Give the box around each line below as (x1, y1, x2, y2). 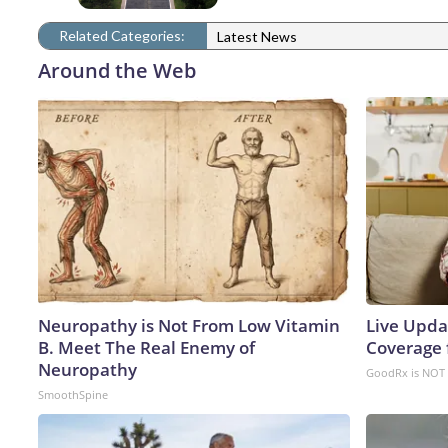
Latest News (217, 28, 297, 46)
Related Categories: (59, 26, 185, 44)
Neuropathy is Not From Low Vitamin (38, 313, 340, 337)
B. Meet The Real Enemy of (38, 335, 255, 359)
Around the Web (38, 56, 196, 84)
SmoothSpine (38, 386, 108, 402)
